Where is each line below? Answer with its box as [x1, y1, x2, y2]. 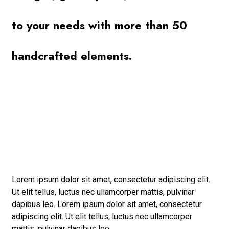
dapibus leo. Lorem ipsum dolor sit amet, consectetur [12, 199, 202, 209]
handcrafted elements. [12, 48, 132, 64]
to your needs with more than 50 [12, 17, 188, 34]
